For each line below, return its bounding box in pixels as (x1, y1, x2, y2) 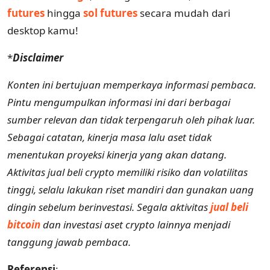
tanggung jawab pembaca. (7, 234, 131, 249)
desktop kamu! (7, 23, 78, 37)
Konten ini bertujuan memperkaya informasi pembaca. (7, 77, 256, 92)
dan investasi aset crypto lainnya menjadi (40, 217, 230, 231)
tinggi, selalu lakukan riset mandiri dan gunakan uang (7, 182, 254, 196)
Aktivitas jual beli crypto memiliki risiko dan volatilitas (7, 165, 248, 179)
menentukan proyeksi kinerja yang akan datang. (7, 147, 227, 162)
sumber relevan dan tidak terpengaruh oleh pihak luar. (7, 112, 255, 127)
